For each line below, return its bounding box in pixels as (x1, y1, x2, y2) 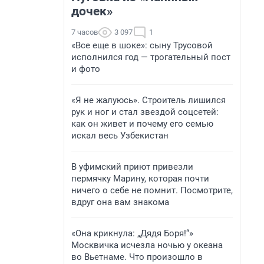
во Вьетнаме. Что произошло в (71, 252, 203, 262)
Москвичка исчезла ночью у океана (71, 240, 223, 250)
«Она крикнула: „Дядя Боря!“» (71, 228, 193, 239)
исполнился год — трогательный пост (71, 52, 230, 62)
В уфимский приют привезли (71, 161, 193, 172)
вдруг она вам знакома (71, 197, 169, 207)
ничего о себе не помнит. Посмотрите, (71, 185, 233, 196)
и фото (71, 64, 100, 74)
